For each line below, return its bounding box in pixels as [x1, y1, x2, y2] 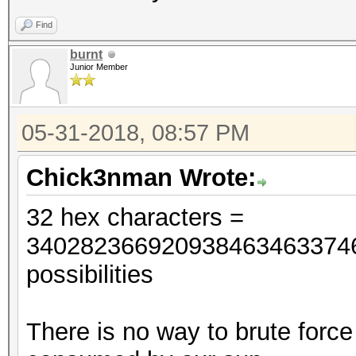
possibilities [26, 261, 153, 288]
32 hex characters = [26, 203, 244, 231]
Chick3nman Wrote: [26, 164, 256, 192]
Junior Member [70, 62, 128, 72]
